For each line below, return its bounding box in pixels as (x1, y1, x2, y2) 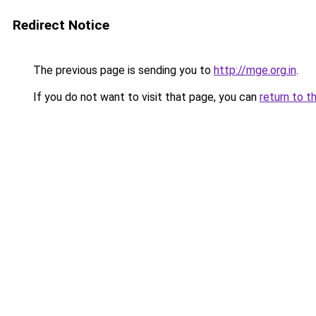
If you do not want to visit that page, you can (30, 90, 260, 104)
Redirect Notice (13, 17, 109, 33)
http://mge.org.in (214, 63, 296, 77)
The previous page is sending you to (30, 63, 214, 77)
